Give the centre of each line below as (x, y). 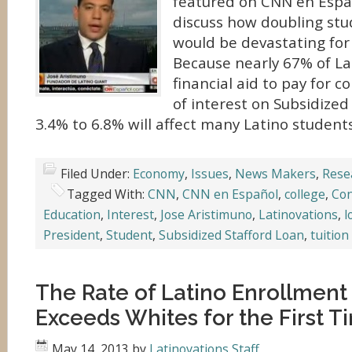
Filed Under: (97, 174)
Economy (159, 174)
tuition (330, 235)
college (305, 194)
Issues (210, 174)
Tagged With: (107, 194)
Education (72, 214)
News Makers (275, 174)
